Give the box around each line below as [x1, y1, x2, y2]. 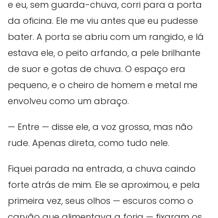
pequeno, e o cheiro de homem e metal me [8, 79, 198, 91]
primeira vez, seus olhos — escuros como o [8, 195, 193, 207]
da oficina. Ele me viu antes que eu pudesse [8, 15, 198, 27]
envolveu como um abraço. [8, 95, 129, 108]
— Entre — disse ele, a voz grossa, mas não [8, 121, 193, 133]
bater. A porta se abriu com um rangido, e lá [8, 31, 204, 43]
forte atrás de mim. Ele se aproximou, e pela [8, 179, 200, 191]
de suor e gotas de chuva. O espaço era [8, 63, 185, 75]
